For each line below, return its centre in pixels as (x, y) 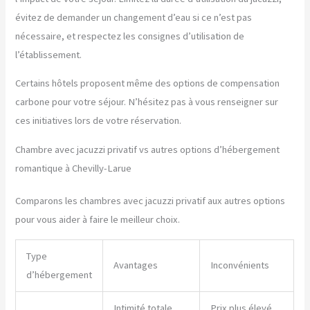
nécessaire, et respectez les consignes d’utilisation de (130, 36)
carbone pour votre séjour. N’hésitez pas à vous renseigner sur (147, 102)
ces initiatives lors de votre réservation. (99, 121)
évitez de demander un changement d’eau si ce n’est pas (134, 17)
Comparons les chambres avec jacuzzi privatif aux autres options (151, 200)
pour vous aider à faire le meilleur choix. (98, 219)
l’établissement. (49, 54)
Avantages (136, 265)
